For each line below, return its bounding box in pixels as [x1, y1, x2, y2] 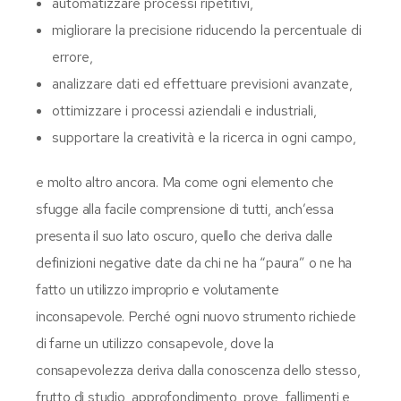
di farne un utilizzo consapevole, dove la [36, 333, 274, 353]
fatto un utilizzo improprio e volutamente [36, 279, 279, 299]
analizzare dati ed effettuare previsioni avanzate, [52, 73, 353, 93]
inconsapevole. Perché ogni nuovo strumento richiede [36, 306, 356, 326]
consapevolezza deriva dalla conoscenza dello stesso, [36, 360, 361, 380]
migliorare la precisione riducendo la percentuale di [52, 20, 362, 39]
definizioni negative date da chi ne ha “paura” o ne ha [36, 252, 353, 272]
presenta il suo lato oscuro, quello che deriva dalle [36, 226, 333, 245]
